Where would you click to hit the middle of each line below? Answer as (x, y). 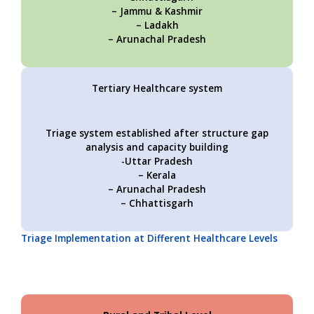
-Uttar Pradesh (157, 161)
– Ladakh (157, 25)
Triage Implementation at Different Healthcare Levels (149, 238)
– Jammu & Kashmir (157, 11)
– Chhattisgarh (157, 203)
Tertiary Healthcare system (157, 88)
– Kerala (157, 175)
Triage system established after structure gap (157, 133)
